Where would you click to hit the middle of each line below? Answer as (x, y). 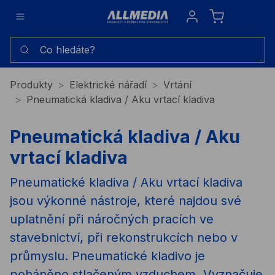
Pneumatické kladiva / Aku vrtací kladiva (126, 182)
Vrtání (177, 84)
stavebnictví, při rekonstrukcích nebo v (124, 237)
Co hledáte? (37, 43)
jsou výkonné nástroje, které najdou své (126, 200)
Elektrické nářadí (108, 84)
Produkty (31, 84)
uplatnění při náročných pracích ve (112, 219)
